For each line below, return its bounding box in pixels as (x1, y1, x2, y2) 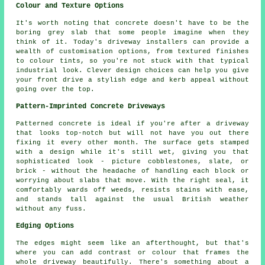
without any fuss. (16, 205, 87, 212)
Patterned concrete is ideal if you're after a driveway (16, 119, 249, 127)
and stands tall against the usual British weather (16, 195, 249, 203)
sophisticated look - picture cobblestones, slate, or (16, 157, 249, 165)
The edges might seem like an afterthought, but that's (16, 239, 249, 247)
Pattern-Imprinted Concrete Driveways (16, 102, 166, 111)
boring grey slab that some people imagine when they (16, 28, 249, 36)
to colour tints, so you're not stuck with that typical (16, 57, 249, 64)
